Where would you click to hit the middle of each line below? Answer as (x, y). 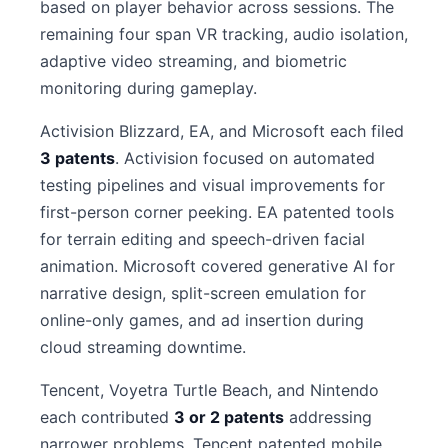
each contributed (107, 417)
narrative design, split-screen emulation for (203, 293)
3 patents (77, 158)
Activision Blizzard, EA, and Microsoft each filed (222, 131)
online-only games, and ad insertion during (202, 320)
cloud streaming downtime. (143, 347)
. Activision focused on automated (245, 158)
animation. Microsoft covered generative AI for (217, 266)
